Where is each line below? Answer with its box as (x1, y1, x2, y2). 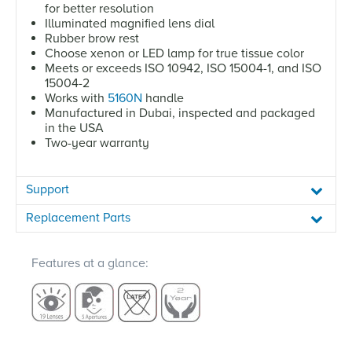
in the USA (45, 119, 104, 136)
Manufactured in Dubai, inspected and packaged (45, 104, 315, 121)
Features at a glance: (31, 255, 148, 271)
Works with (45, 90, 108, 106)
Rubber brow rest (45, 30, 139, 46)
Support (26, 181, 69, 197)
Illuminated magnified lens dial (45, 15, 214, 31)
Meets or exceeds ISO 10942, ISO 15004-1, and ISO (45, 60, 321, 76)
